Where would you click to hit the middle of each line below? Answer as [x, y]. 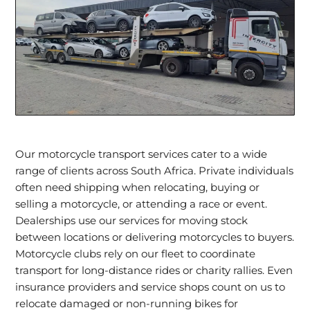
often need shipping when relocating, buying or [138, 187]
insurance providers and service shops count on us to [151, 287]
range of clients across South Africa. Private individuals [155, 171]
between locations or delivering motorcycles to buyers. [155, 237]
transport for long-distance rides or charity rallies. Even [154, 270]
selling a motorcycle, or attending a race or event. [142, 204]
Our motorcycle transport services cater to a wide [142, 154]
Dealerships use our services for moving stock [132, 220]
